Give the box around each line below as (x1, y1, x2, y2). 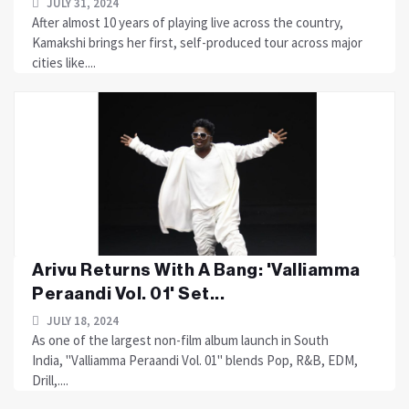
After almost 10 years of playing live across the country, (32, 14, 343, 31)
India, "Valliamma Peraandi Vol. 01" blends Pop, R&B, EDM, (32, 351, 358, 369)
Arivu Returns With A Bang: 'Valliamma (32, 261, 361, 278)
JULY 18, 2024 (44, 313, 119, 329)
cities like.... (32, 54, 96, 71)
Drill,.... (32, 372, 68, 389)
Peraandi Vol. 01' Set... (32, 285, 225, 302)
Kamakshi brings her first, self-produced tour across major (32, 34, 362, 51)
